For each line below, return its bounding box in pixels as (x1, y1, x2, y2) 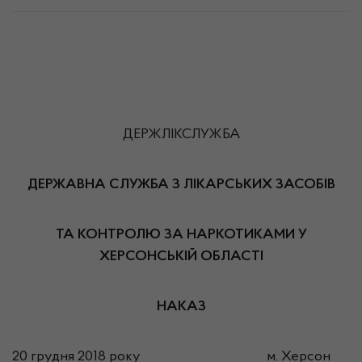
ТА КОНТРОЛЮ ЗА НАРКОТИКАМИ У (55, 228, 307, 242)
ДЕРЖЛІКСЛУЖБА (122, 128, 240, 142)
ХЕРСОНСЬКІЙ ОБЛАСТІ (99, 250, 263, 264)
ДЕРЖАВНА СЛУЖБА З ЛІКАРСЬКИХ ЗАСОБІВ (27, 178, 335, 192)
